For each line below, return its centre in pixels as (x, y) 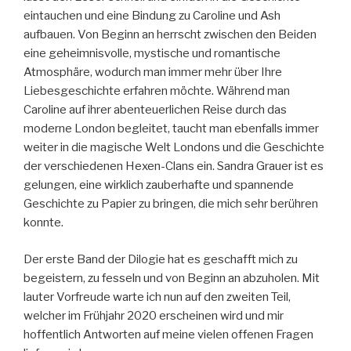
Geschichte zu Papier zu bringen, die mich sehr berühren (171, 204)
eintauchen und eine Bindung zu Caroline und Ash (152, 16)
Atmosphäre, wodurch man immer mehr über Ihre (153, 72)
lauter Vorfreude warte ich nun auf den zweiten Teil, (157, 297)
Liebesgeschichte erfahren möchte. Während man (157, 91)
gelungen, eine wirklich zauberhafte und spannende (159, 185)
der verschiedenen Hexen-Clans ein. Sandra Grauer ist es (174, 166)
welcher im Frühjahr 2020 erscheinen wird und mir (154, 315)
